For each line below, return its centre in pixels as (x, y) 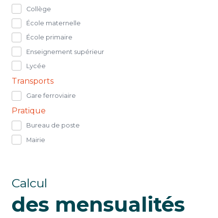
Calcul (29, 183)
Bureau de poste (53, 126)
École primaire (49, 37)
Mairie (36, 140)
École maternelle (54, 23)
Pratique (29, 110)
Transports (33, 81)
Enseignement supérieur (65, 52)
